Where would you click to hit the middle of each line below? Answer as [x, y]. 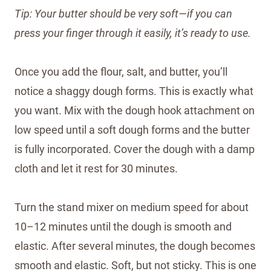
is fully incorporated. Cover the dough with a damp [135, 149]
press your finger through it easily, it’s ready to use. [133, 33]
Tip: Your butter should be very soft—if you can [123, 13]
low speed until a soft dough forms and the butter [132, 129]
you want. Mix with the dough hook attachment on [135, 110]
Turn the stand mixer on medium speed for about [132, 207]
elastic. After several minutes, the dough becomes [135, 246]
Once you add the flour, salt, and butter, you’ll [121, 71]
